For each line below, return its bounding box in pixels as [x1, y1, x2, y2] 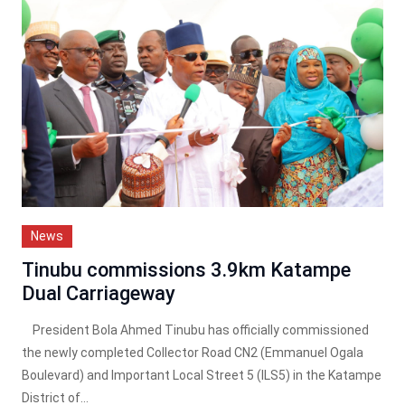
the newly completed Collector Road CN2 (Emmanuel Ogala [22, 345, 363, 361]
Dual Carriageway [22, 282, 175, 306]
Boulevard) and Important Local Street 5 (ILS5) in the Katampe [22, 368, 381, 383]
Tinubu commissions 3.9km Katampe [22, 259, 351, 282]
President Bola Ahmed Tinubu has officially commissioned [22, 323, 369, 338]
